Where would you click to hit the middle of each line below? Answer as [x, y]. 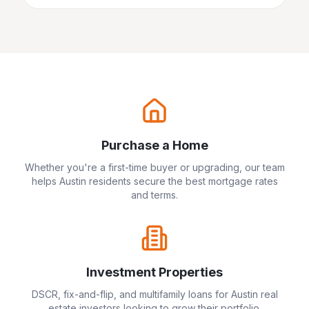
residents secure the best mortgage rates [182, 181]
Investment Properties [154, 272]
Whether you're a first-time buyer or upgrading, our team [154, 167]
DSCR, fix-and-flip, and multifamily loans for [131, 294]
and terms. [154, 195]
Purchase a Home [154, 145]
